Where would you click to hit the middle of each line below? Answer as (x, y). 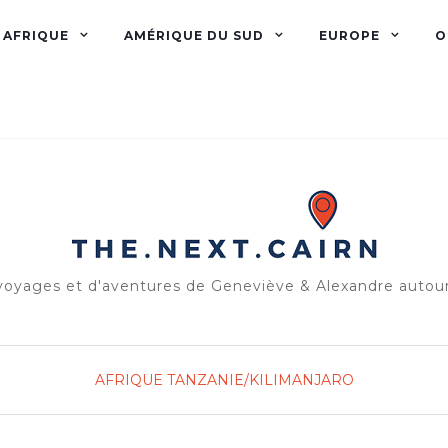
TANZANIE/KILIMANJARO (260, 380)
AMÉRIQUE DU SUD (194, 35)
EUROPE (349, 35)
